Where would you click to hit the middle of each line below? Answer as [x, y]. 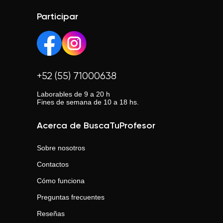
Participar [57, 17]
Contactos [53, 164]
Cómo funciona [61, 181]
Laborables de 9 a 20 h [73, 94]
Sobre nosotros [61, 148]
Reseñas [51, 214]
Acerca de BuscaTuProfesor [96, 126]
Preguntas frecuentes [71, 197]
